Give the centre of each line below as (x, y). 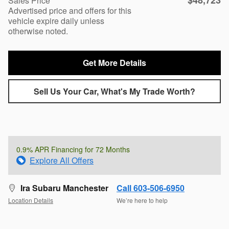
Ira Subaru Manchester (64, 188)
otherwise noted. (38, 31)
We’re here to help (142, 200)
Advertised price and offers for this (70, 11)
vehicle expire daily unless (56, 21)
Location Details (31, 200)
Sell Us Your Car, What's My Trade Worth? (114, 91)
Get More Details (114, 63)
